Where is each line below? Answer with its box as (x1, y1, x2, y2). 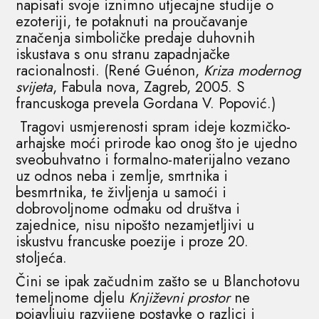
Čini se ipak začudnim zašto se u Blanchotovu (16, 271, 300, 292)
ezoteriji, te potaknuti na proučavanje (16, 11, 249, 32)
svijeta (16, 76, 53, 98)
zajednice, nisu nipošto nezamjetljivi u (16, 214, 255, 236)
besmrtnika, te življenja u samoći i (16, 182, 227, 203)
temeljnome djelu (16, 287, 130, 308)
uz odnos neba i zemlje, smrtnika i (16, 165, 229, 187)
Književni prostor (129, 287, 231, 308)
